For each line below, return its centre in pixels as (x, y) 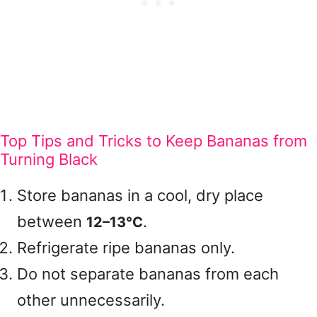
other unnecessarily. (91, 300)
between (52, 221)
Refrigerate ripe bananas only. (126, 248)
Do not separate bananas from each (148, 274)
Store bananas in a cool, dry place (140, 195)
